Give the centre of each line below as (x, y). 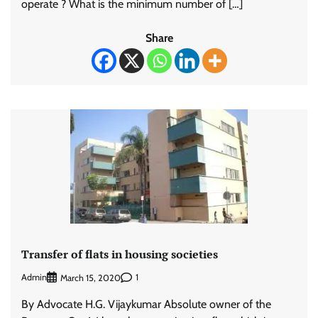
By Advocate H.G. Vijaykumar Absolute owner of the (146, 304)
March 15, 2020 (91, 278)
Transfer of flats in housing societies (120, 254)
